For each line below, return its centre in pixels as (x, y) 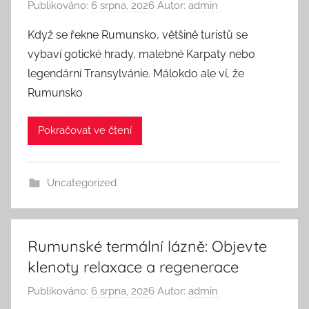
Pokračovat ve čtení (85, 130)
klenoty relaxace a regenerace (133, 267)
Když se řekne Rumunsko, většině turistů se (138, 34)
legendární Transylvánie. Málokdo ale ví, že (136, 73)
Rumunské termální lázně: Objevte (147, 246)
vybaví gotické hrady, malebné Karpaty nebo (141, 54)
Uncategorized (81, 182)
